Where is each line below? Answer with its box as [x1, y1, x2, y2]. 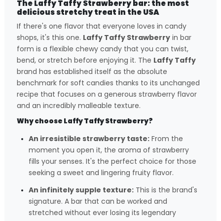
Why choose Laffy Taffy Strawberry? [17, 116, 153, 126]
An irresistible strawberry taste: [29, 133, 149, 144]
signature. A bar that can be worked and [29, 196, 167, 206]
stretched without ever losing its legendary [29, 207, 176, 218]
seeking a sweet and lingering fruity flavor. [29, 167, 174, 178]
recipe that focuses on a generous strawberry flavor [17, 89, 197, 100]
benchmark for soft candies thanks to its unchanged [17, 78, 200, 88]
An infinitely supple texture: [29, 184, 134, 195]
